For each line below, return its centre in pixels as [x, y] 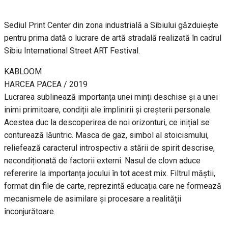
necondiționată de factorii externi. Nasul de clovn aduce [102, 161]
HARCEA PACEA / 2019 [46, 84]
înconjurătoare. [30, 212]
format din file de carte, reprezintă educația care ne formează [113, 186]
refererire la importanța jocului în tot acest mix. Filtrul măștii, [110, 174]
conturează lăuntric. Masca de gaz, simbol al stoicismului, [106, 135]
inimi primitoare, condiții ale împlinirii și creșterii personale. [108, 110]
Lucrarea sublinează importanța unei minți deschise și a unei [111, 97]
